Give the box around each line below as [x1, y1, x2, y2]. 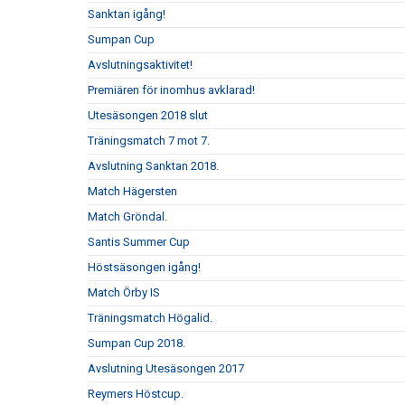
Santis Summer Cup [88, 235, 190, 250]
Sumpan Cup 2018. [88, 336, 185, 351]
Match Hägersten [88, 184, 177, 199]
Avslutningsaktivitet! [88, 58, 193, 72]
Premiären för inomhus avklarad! [88, 83, 255, 98]
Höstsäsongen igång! [88, 260, 201, 275]
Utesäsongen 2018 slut [88, 108, 208, 123]
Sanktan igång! [88, 7, 165, 22]
